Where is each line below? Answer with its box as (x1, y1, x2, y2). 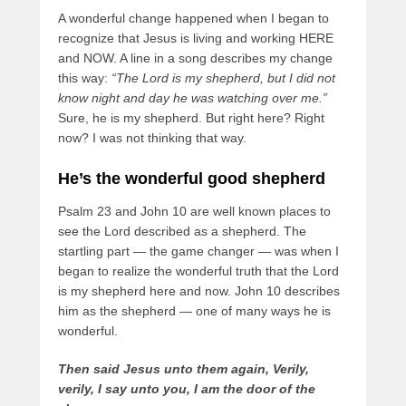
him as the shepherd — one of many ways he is (58, 304, 331, 319)
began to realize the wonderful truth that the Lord (58, 264, 339, 279)
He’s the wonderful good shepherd (58, 169, 325, 188)
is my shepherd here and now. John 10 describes (58, 284, 340, 299)
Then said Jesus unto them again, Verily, (58, 362, 309, 377)
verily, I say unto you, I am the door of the (58, 382, 315, 397)
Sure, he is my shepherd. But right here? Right (58, 111, 324, 126)
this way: (58, 71, 111, 86)
